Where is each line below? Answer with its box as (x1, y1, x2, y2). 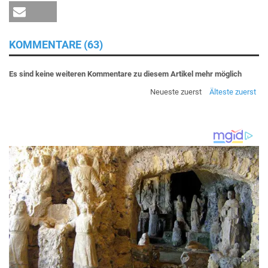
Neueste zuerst (150, 87, 202, 96)
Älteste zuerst (209, 87, 256, 96)
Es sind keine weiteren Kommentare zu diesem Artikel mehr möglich (9, 69, 242, 78)
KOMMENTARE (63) (9, 38, 103, 51)
